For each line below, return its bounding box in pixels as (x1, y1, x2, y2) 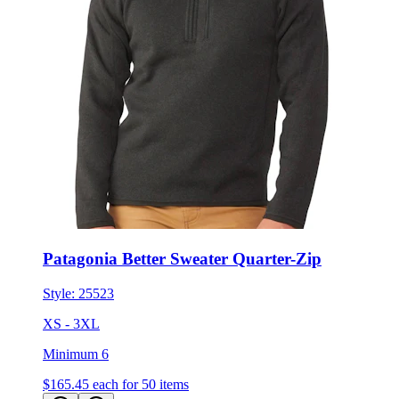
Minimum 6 (43, 346, 109, 362)
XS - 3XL (43, 315, 100, 331)
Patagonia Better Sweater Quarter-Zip (43, 248, 322, 268)
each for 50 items (93, 376, 189, 392)
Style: (43, 285, 78, 301)
